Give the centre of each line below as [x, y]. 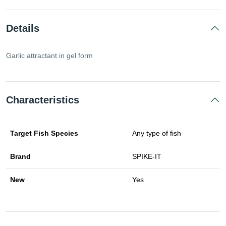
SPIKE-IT [147, 157]
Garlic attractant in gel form [49, 56]
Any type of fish [157, 133]
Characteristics [43, 100]
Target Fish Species [44, 133]
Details [23, 29]
